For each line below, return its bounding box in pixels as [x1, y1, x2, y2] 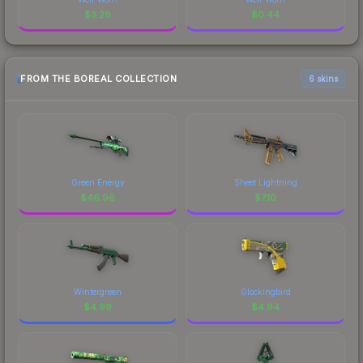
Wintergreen [74, 286, 122, 297]
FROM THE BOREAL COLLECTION [20, 73, 177, 85]
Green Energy [70, 177, 125, 187]
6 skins [309, 73, 338, 83]
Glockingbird [240, 286, 291, 297]
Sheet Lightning [233, 177, 297, 187]
